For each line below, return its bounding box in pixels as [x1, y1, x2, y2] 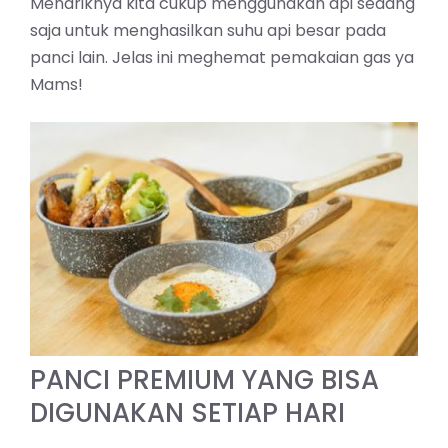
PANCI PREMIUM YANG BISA [30, 362, 379, 399]
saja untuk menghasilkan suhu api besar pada [30, 18, 386, 42]
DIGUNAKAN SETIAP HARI [30, 395, 345, 432]
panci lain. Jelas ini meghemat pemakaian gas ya [30, 45, 414, 69]
